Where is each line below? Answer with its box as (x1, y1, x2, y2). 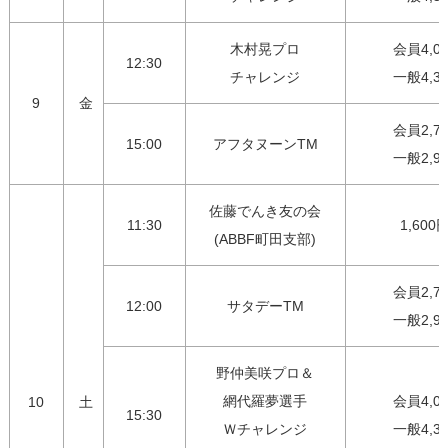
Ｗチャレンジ (223, 421, 308, 438)
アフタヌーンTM (212, 136, 318, 153)
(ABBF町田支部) (214, 231, 317, 248)
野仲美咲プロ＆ (216, 365, 315, 382)
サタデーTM (226, 298, 304, 315)
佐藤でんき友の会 (209, 203, 322, 220)
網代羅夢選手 (223, 393, 308, 410)
